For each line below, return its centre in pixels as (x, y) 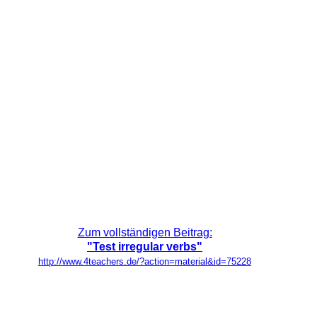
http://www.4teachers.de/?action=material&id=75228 (145, 261)
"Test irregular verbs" (145, 246)
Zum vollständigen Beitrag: (145, 232)
